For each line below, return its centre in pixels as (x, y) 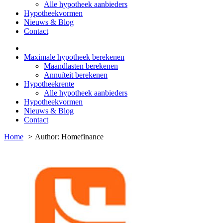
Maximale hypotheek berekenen (74, 57)
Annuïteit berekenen (76, 75)
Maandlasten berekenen (81, 66)
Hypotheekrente (49, 84)
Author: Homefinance (69, 137)
